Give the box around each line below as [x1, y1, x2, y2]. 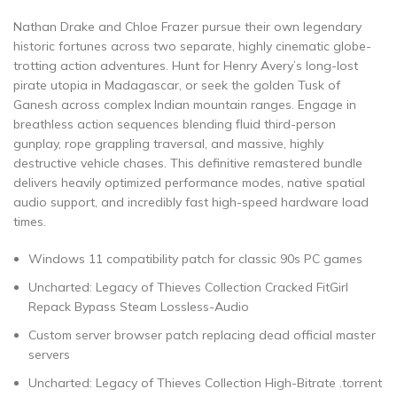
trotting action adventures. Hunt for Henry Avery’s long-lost [13, 58, 358, 74]
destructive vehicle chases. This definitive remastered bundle [13, 155, 362, 171]
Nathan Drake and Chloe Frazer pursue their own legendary [13, 19, 362, 35]
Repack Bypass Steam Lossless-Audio [28, 299, 249, 315]
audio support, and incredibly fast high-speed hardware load [13, 194, 369, 210]
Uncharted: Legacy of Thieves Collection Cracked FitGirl [28, 279, 348, 295]
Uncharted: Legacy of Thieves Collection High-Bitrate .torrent [28, 375, 382, 391]
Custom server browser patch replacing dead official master [28, 327, 376, 343]
